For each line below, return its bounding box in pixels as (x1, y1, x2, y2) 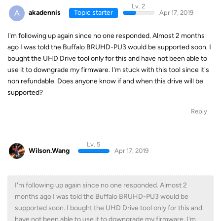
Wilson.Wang (29, 146, 70, 155)
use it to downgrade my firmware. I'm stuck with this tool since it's (7, 65, 209, 74)
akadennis (29, 8, 61, 17)
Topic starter (74, 8, 113, 17)
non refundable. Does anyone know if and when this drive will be (7, 76, 203, 85)
